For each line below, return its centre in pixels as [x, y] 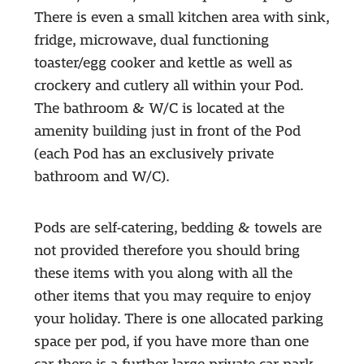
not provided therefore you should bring [167, 251]
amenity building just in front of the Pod [167, 132]
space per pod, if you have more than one [171, 342]
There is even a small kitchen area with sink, [181, 18]
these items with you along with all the [163, 274]
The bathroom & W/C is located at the [159, 109]
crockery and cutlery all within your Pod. [168, 86]
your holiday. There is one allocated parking [178, 319]
